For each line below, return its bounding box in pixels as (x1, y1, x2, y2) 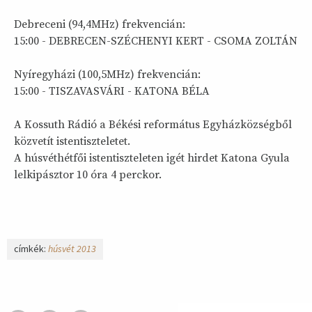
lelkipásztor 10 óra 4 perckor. (14, 168, 162, 182)
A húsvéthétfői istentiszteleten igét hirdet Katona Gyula (14, 151, 290, 165)
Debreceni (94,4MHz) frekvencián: (14, 17, 185, 31)
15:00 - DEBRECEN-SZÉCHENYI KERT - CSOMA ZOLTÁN (14, 34, 297, 48)
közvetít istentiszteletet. (14, 134, 130, 148)
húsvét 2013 (48, 242, 96, 255)
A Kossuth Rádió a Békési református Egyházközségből (14, 118, 292, 132)
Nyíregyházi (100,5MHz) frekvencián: (14, 68, 201, 81)
